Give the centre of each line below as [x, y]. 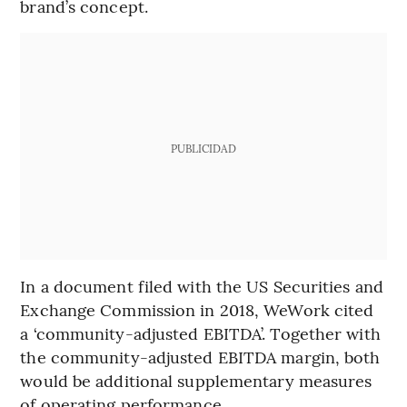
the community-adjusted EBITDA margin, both [200, 357]
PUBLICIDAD [203, 149]
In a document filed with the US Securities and [202, 286]
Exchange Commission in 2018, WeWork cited [197, 310]
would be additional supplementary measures [196, 381]
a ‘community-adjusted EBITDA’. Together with [200, 333]
